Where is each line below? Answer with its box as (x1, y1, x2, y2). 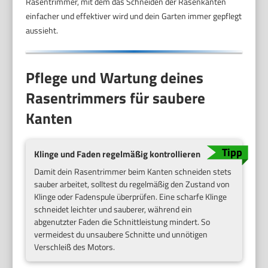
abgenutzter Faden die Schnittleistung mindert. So (34, 215, 211, 228)
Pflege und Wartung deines (26, 66, 204, 89)
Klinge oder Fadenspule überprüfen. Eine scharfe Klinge (34, 190, 227, 203)
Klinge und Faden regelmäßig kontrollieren (34, 147, 201, 162)
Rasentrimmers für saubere (26, 86, 206, 109)
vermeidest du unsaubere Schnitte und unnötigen (34, 227, 208, 240)
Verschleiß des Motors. (34, 240, 115, 253)
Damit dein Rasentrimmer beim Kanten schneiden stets (34, 165, 232, 178)
